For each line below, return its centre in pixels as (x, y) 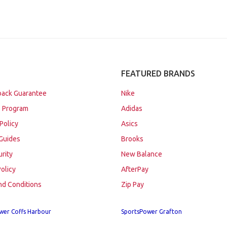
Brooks (132, 139)
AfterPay (135, 169)
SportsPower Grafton (152, 212)
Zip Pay (133, 184)
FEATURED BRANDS (158, 73)
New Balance (142, 154)
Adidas (132, 108)
